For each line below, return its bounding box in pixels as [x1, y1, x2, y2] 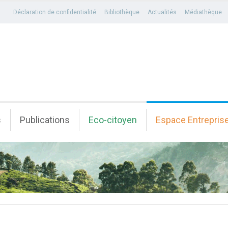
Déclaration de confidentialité [13, 9, 96, 16]
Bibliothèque [104, 9, 139, 16]
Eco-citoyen [89, 114, 137, 125]
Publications [20, 114, 70, 125]
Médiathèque [185, 9, 222, 16]
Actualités [148, 9, 177, 16]
